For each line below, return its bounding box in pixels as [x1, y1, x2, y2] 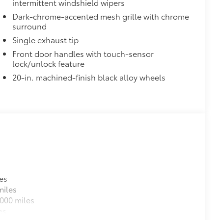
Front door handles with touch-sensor [12, 47, 154, 59]
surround [12, 20, 47, 31]
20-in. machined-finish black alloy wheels [12, 71, 165, 82]
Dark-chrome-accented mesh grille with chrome [12, 10, 189, 22]
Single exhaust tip [12, 33, 79, 45]
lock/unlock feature [12, 57, 84, 69]
